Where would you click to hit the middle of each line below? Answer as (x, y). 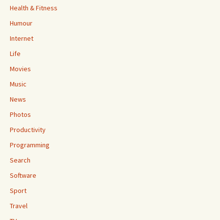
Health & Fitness (34, 8)
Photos (20, 114)
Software (23, 175)
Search (20, 160)
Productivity (28, 129)
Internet (22, 38)
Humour (21, 23)
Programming (30, 145)
